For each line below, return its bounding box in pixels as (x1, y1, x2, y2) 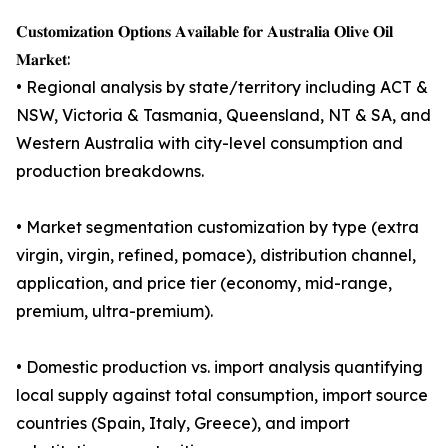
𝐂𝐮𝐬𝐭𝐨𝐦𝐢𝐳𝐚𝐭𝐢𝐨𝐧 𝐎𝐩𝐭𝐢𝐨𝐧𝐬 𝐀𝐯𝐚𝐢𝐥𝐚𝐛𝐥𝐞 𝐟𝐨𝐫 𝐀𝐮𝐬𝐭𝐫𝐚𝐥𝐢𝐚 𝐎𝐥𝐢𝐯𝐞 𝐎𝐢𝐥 (16, 21, 393, 42)
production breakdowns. (16, 161, 204, 182)
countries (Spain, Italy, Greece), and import (16, 413, 350, 434)
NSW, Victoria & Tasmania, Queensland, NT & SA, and (16, 105, 431, 126)
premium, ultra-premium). (16, 301, 213, 322)
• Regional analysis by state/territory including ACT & (16, 77, 428, 98)
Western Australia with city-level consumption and (16, 133, 403, 154)
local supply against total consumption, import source (16, 385, 428, 406)
